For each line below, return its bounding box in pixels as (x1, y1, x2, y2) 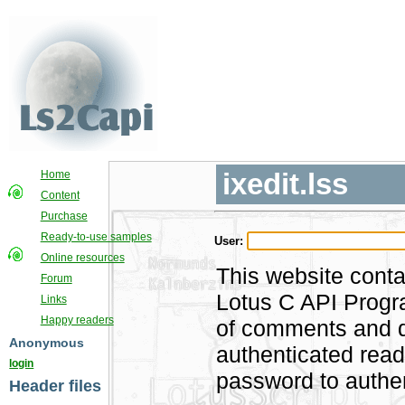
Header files (9, 377, 102, 395)
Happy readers (40, 314, 114, 326)
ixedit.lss (221, 167, 348, 202)
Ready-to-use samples (40, 231, 152, 243)
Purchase (40, 210, 88, 222)
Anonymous (9, 335, 85, 350)
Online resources (40, 251, 125, 264)
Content (40, 189, 80, 202)
